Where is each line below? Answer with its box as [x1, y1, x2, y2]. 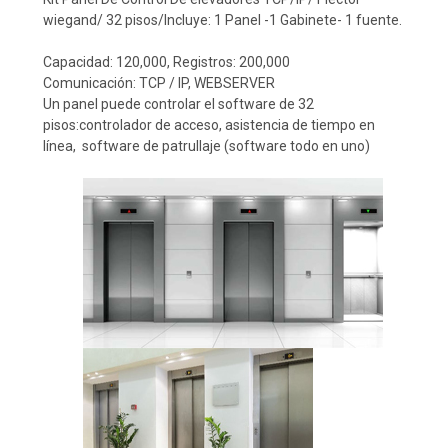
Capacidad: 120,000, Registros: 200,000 [43, 53, 290, 70]
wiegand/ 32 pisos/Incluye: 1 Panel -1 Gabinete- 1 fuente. [43, 11, 402, 28]
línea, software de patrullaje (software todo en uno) [43, 137, 370, 154]
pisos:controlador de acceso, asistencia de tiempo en [43, 116, 375, 133]
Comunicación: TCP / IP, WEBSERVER [43, 74, 275, 91]
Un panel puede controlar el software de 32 [43, 95, 314, 112]
